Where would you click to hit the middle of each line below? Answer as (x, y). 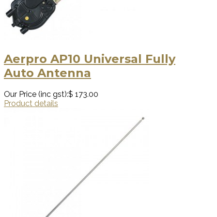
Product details (31, 103)
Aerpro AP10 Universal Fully (90, 59)
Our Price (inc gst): (36, 94)
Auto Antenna (47, 73)
